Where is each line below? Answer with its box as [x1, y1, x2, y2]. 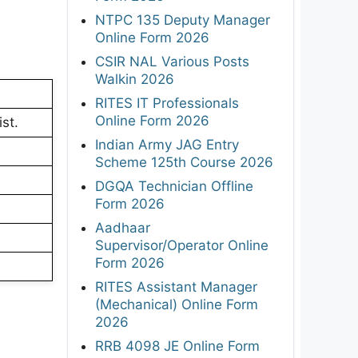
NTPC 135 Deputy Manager [95, 11, 270, 28]
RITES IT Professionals [95, 94, 239, 111]
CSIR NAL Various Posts [95, 53, 249, 70]
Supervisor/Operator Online [95, 237, 268, 253]
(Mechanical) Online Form [95, 296, 258, 312]
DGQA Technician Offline [95, 177, 253, 194]
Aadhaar [95, 219, 150, 236]
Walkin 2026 [95, 70, 174, 87]
